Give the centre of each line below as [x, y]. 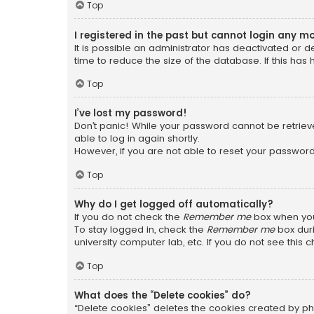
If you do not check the [129, 217]
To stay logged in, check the [141, 230]
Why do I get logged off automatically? [174, 205]
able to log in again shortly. [137, 139]
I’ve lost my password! [131, 114]
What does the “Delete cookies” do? [163, 295]
